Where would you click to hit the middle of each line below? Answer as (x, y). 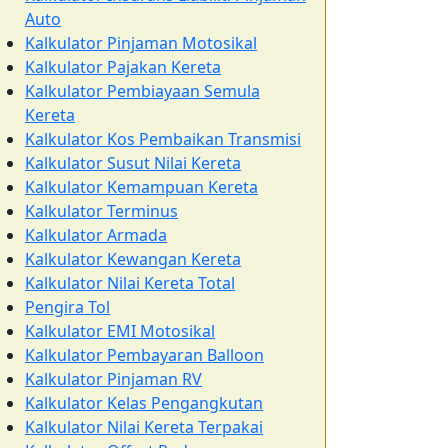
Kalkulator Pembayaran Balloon (144, 355)
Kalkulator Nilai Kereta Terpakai (144, 427)
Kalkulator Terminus (101, 211)
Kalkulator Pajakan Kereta (123, 67)
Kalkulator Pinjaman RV (113, 379)
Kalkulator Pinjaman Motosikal (141, 43)
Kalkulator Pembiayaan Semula (142, 91)
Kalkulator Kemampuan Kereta (141, 187)
